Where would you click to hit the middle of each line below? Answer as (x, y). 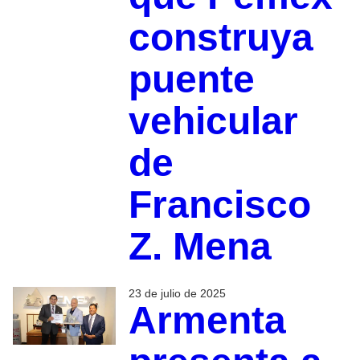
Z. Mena (200, 246)
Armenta (207, 320)
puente (191, 79)
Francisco (219, 204)
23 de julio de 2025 (177, 293)
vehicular (213, 121)
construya (221, 37)
